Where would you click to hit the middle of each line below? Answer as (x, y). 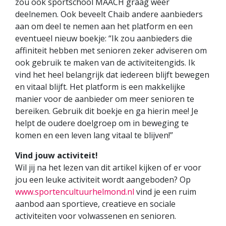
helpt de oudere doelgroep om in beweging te (102, 123)
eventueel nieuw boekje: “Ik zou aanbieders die (104, 39)
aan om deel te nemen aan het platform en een (104, 26)
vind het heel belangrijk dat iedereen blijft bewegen (112, 75)
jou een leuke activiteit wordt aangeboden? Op (103, 180)
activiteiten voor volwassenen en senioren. (96, 216)
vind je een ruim (165, 192)
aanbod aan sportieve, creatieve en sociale (95, 204)
